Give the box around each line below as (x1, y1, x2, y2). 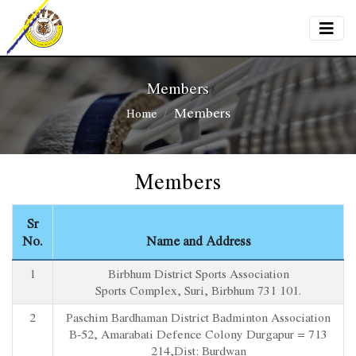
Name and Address (145, 231, 251, 250)
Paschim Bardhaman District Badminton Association (66, 308, 331, 326)
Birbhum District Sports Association (107, 265, 289, 282)
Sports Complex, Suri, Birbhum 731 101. (95, 281, 301, 299)
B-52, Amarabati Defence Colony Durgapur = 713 (69, 325, 327, 342)
